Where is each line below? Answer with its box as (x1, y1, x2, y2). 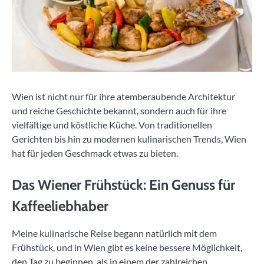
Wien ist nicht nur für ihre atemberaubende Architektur (12, 91, 235, 103)
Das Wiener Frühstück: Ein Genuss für (12, 176, 235, 194)
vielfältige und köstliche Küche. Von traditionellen (12, 119, 212, 131)
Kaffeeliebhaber (12, 197, 108, 215)
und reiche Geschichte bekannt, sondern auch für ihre (12, 105, 226, 117)
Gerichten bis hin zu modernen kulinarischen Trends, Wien (12, 133, 246, 145)
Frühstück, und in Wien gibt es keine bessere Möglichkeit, (12, 242, 242, 253)
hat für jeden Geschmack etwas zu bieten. (12, 147, 178, 159)
